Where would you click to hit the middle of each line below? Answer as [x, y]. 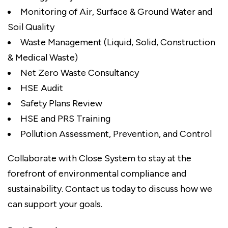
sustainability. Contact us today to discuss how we [110, 189]
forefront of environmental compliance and [97, 173]
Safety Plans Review [61, 103]
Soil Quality [31, 27]
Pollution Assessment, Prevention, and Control [116, 134]
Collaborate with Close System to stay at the [99, 158]
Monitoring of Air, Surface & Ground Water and [116, 11]
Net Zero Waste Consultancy [80, 73]
